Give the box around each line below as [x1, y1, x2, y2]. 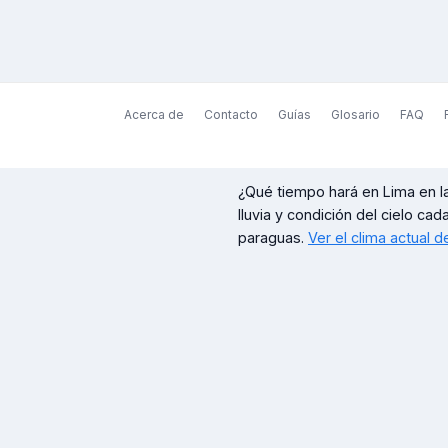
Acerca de [123, 107, 184, 122]
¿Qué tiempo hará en [238, 183, 383, 200]
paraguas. [238, 229, 304, 246]
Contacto [203, 107, 258, 122]
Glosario [330, 107, 380, 122]
